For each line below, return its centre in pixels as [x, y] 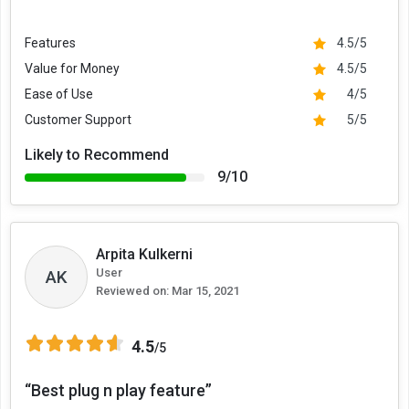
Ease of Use [59, 94]
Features [50, 43]
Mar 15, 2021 [204, 291]
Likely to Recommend [97, 155]
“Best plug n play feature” [118, 390]
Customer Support [78, 120]
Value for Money [72, 68]
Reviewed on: [132, 291]
